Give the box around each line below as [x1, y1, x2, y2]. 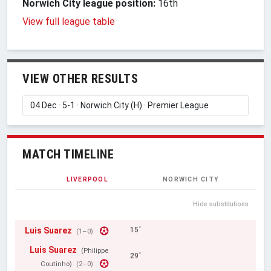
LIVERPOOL [66, 175, 108, 183]
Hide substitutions [193, 200, 249, 209]
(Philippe [80, 246, 108, 255]
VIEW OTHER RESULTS [22, 71, 138, 86]
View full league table [22, 15, 115, 27]
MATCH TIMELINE [22, 146, 114, 162]
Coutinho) [40, 259, 72, 268]
